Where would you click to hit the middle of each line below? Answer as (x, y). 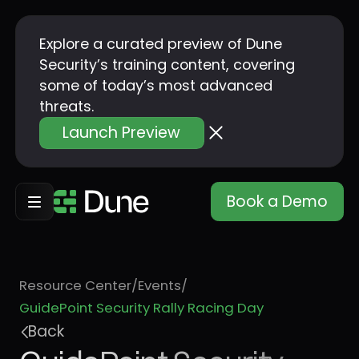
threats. (66, 106)
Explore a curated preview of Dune (160, 43)
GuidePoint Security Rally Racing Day (141, 308)
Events (159, 286)
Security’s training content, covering (167, 64)
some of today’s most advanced (155, 85)
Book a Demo (277, 201)
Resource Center (75, 286)
